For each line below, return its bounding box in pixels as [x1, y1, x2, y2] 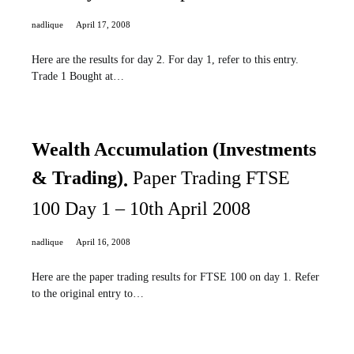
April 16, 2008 [76, 236, 130, 247]
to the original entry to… [32, 287, 144, 299]
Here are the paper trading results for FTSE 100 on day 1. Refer [32, 270, 319, 283]
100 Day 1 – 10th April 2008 [32, 198, 250, 219]
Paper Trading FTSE [133, 168, 290, 189]
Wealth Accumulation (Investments [32, 139, 316, 160]
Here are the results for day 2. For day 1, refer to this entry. [32, 54, 299, 66]
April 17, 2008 [76, 20, 130, 30]
